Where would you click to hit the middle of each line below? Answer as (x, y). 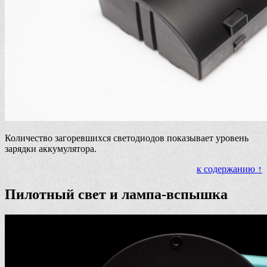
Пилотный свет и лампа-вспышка (116, 194)
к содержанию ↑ (229, 169)
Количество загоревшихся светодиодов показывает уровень (127, 138)
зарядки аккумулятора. (51, 149)
